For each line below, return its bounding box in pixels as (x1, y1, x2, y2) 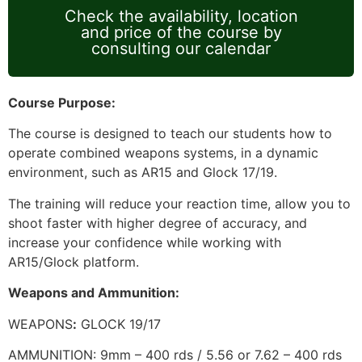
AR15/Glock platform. (8, 253, 143, 270)
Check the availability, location (64, 6, 298, 27)
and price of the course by (80, 23, 282, 43)
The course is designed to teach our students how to (8, 125, 332, 142)
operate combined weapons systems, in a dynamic (8, 145, 318, 162)
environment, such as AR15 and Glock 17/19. (8, 164, 281, 181)
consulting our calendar (91, 39, 271, 59)
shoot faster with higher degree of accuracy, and (8, 214, 307, 231)
